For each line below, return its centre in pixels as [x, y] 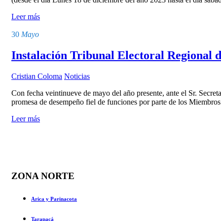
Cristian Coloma [37, 76]
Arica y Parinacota [54, 199]
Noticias [77, 76]
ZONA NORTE [43, 176]
